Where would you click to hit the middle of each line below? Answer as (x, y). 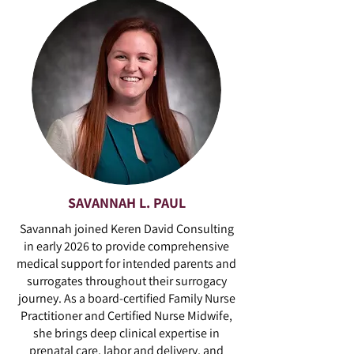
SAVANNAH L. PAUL (126, 203)
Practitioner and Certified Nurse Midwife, (126, 316)
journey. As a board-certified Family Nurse (126, 298)
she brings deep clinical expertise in (126, 333)
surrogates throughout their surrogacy (126, 281)
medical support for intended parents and (126, 264)
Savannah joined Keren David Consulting (126, 229)
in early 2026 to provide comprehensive (126, 246)
